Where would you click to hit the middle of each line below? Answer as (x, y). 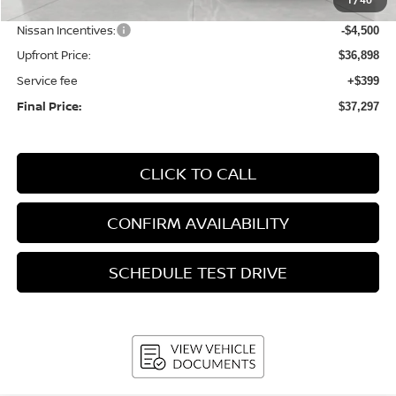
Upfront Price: (54, 54)
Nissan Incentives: (67, 30)
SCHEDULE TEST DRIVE (198, 272)
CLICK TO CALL (198, 173)
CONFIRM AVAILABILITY (198, 222)
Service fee (48, 80)
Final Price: (49, 106)
